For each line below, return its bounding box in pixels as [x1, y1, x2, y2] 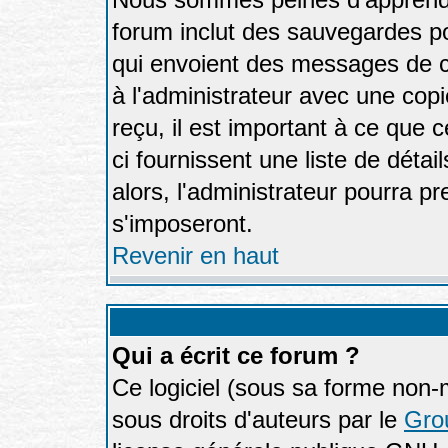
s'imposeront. [112, 210, 253, 237]
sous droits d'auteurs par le [112, 406, 404, 433]
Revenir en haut [112, 242, 279, 269]
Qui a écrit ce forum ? [112, 342, 360, 369]
